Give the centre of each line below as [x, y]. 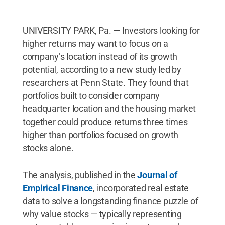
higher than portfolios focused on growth [100, 135]
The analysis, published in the [80, 175]
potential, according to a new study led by [102, 69]
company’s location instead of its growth [100, 56]
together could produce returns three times [105, 122]
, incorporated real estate [141, 188]
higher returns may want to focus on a [95, 43]
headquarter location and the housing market [109, 108]
